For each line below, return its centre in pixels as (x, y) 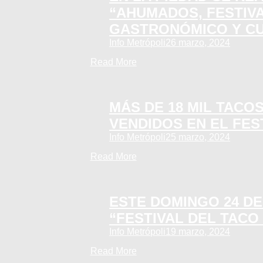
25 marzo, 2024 (198, 137)
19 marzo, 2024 (198, 231)
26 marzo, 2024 (198, 43)
